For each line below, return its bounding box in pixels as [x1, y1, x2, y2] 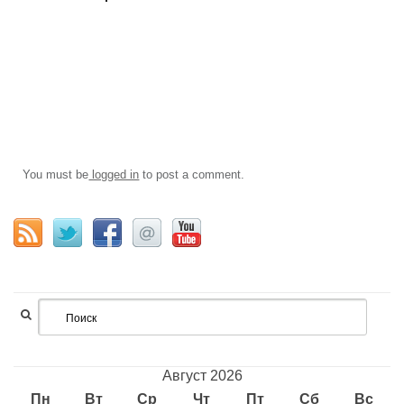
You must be [23, 167, 89, 181]
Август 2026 [161, 367, 243, 383]
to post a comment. [139, 167, 245, 181]
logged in [88, 167, 140, 181]
